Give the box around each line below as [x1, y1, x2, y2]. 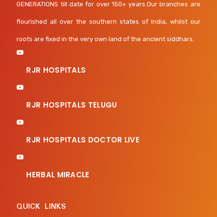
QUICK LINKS [16, 201, 66, 213]
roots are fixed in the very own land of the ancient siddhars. [16, 35, 195, 43]
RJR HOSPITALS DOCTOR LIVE [26, 135, 139, 145]
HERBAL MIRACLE [26, 170, 90, 180]
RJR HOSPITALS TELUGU [26, 100, 117, 110]
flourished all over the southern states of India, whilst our [16, 18, 201, 25]
